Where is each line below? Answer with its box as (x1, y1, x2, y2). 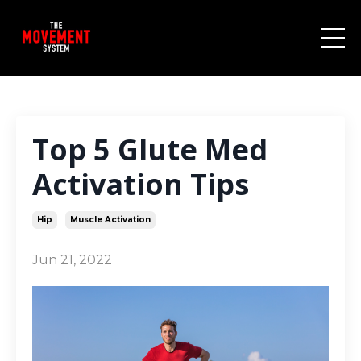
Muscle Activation (70, 214, 151, 225)
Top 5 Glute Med (32, 129, 268, 169)
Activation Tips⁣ (32, 164, 249, 204)
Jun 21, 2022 (32, 251, 112, 268)
